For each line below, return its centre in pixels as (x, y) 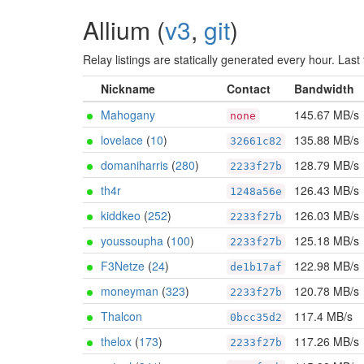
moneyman (130, 291)
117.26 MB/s (327, 341)
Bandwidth (324, 89)
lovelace (122, 140)
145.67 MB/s (327, 115)
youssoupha (132, 240)
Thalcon (121, 316)
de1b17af (256, 267)
